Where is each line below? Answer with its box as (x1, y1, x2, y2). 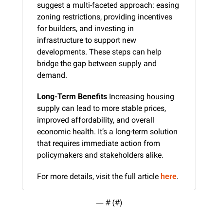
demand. (37, 70, 67, 80)
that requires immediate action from (37, 138, 160, 148)
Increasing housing (107, 91, 174, 101)
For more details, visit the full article (37, 171, 161, 181)
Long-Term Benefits (37, 91, 107, 101)
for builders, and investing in (37, 23, 134, 33)
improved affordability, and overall (37, 115, 154, 125)
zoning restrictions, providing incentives (37, 12, 172, 21)
